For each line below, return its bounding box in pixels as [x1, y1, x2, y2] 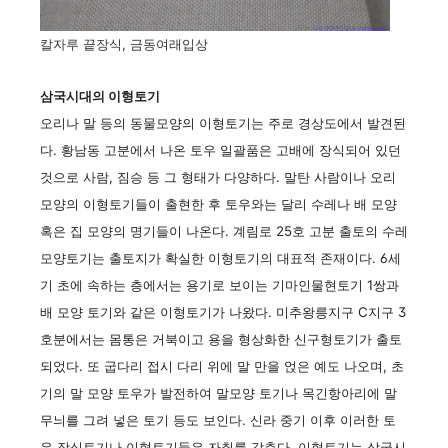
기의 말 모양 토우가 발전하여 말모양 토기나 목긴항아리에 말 [40, 385, 397, 402]
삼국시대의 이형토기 [40, 88, 160, 105]
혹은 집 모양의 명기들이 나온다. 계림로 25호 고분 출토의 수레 [40, 223, 408, 240]
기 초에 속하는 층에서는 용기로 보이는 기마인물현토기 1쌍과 [40, 277, 399, 294]
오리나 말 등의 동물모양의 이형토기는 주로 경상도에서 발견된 [40, 115, 406, 132]
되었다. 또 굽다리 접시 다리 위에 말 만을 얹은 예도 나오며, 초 [40, 358, 404, 375]
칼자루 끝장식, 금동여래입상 [40, 36, 208, 53]
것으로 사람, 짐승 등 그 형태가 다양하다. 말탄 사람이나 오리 [40, 169, 396, 186]
